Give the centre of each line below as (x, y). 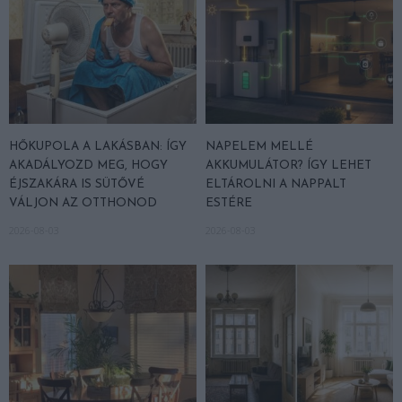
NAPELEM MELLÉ (259, 146)
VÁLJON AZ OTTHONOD (83, 203)
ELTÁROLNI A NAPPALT (276, 184)
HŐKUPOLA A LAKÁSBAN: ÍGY (98, 146)
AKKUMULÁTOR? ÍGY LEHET (288, 165)
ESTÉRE (229, 203)
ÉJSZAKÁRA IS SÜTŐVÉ (77, 184)
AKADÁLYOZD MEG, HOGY (88, 165)
